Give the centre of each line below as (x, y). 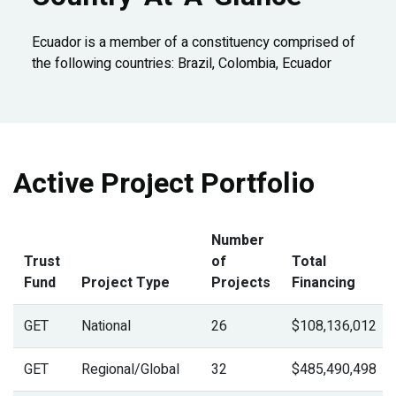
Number (238, 240)
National (106, 326)
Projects (241, 282)
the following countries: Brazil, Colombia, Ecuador (182, 63)
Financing (324, 282)
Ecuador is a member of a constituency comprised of (194, 42)
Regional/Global (130, 369)
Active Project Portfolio (164, 183)
